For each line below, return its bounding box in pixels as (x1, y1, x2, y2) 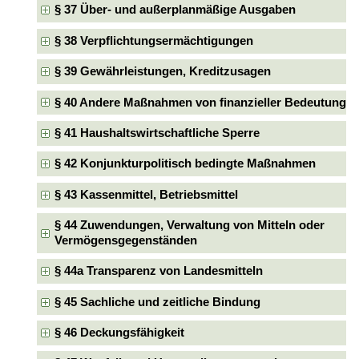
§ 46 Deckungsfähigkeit (54, 325, 184, 339)
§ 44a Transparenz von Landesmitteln (54, 264, 263, 278)
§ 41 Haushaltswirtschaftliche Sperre (54, 126, 260, 139)
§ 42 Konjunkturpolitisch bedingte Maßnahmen (54, 157, 316, 171)
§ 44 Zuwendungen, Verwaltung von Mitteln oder (54, 218, 325, 232)
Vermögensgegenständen (54, 233, 197, 247)
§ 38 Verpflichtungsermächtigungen (54, 34, 253, 47)
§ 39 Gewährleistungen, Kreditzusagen (54, 65, 271, 79)
